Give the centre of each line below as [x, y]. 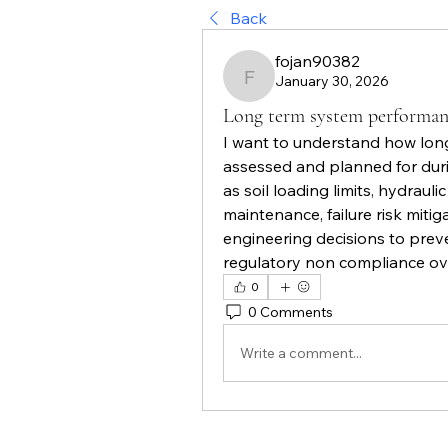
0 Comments [290, 311]
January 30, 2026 [332, 81]
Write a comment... [301, 352]
